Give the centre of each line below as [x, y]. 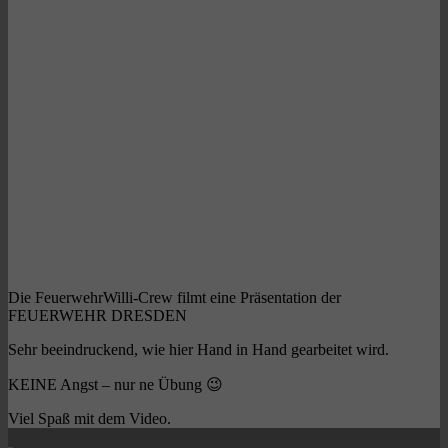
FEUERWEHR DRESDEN [97, 316]
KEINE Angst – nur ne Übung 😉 [115, 385]
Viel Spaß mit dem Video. [89, 419]
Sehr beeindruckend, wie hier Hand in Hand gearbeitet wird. [198, 350]
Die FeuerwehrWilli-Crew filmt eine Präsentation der [174, 298]
